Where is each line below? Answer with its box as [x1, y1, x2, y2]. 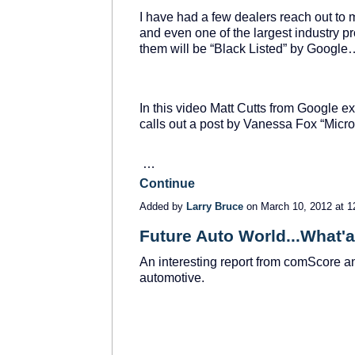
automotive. [139, 271, 204, 285]
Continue [139, 177, 195, 191]
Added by [139, 200, 186, 213]
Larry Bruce [186, 200, 243, 213]
